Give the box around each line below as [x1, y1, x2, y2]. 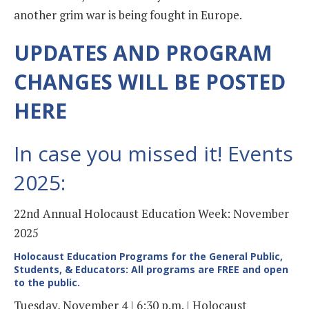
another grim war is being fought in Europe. [14, 6, 242, 23]
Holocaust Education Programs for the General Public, [14, 249, 283, 263]
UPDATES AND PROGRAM [14, 38, 272, 67]
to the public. [14, 275, 80, 289]
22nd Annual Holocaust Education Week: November [14, 205, 289, 221]
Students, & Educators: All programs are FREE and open [14, 262, 288, 276]
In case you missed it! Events [14, 139, 293, 168]
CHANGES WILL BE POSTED [14, 67, 286, 96]
